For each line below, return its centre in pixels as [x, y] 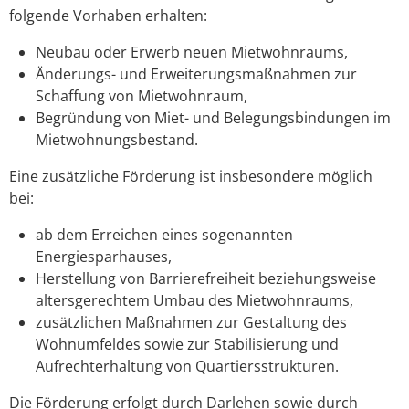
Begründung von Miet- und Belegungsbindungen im [213, 118]
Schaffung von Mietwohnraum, [141, 96]
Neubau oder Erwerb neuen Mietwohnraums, [191, 52]
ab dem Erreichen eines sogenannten [164, 235]
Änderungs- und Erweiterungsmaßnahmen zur [196, 74]
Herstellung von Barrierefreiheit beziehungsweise [205, 279]
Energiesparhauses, [103, 257]
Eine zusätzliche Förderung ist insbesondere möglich [191, 177]
